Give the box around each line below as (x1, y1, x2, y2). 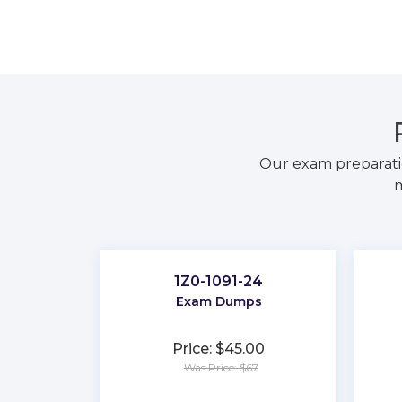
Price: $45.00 (172, 339, 266, 357)
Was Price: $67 (183, 360, 258, 374)
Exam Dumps (175, 293, 262, 310)
